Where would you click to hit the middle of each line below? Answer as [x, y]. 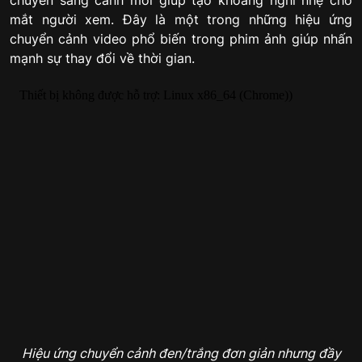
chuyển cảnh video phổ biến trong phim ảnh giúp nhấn [181, 39]
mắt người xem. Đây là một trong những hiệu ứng [181, 20]
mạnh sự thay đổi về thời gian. [102, 59]
